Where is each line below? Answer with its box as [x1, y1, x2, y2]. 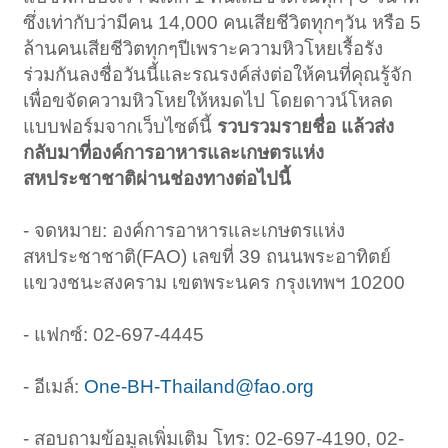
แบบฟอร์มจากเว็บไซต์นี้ [23, 116, 218, 138]
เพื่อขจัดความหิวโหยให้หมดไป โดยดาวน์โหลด [23, 90, 394, 112]
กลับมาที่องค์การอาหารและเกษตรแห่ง [23, 142, 325, 164]
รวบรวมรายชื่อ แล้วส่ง [217, 116, 395, 138]
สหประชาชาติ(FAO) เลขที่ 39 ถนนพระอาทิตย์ [23, 246, 392, 268]
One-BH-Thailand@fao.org [84, 376, 315, 398]
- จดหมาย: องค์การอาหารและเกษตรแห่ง [23, 220, 346, 242]
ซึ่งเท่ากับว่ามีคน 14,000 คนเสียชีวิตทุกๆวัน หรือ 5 [23, 12, 422, 34]
